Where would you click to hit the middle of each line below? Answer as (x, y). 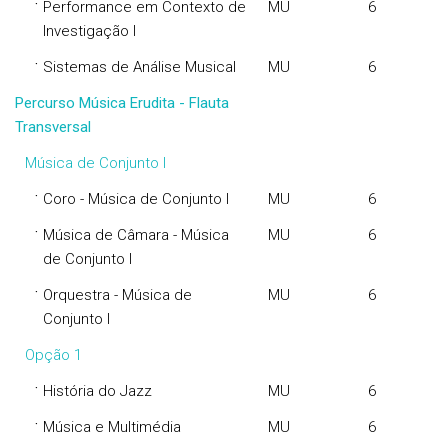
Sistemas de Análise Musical (139, 67)
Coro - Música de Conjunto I (136, 199)
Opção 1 (53, 355)
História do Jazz (97, 391)
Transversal (53, 127)
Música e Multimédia (112, 427)
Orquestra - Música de (117, 295)
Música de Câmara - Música (136, 235)
